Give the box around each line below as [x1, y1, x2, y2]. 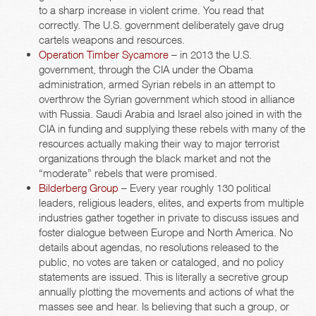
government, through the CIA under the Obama [39, 63, 253, 76]
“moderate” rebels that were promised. [39, 166, 217, 180]
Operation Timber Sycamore [39, 48, 169, 61]
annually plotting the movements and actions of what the [39, 285, 294, 298]
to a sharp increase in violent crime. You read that [39, 4, 264, 17]
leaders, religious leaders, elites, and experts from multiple [39, 196, 304, 209]
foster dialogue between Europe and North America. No [39, 226, 293, 239]
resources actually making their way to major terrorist [39, 137, 279, 150]
